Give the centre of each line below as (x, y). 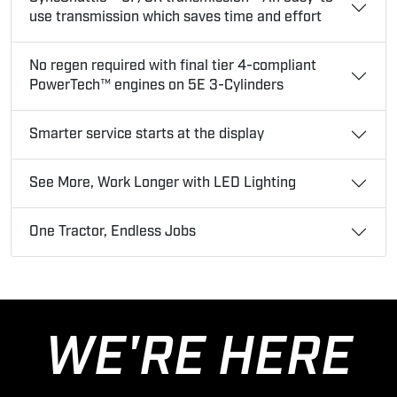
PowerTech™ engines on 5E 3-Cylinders (156, 85)
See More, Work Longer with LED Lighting (163, 183)
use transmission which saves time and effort (175, 17)
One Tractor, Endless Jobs (113, 231)
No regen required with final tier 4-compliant (173, 66)
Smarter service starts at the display (147, 134)
